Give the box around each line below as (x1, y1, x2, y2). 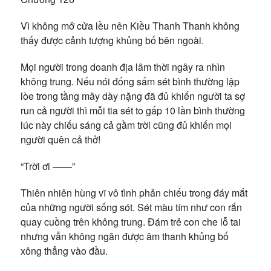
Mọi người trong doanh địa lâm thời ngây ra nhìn (20, 60, 225, 74)
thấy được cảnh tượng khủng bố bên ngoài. (20, 33, 204, 47)
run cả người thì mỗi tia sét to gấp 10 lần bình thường (20, 103, 245, 117)
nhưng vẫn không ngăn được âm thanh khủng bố (20, 229, 229, 243)
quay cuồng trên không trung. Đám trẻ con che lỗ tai (20, 215, 241, 229)
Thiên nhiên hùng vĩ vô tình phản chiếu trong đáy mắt (20, 186, 247, 200)
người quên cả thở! (20, 132, 100, 146)
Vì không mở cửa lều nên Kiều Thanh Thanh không (20, 19, 240, 33)
